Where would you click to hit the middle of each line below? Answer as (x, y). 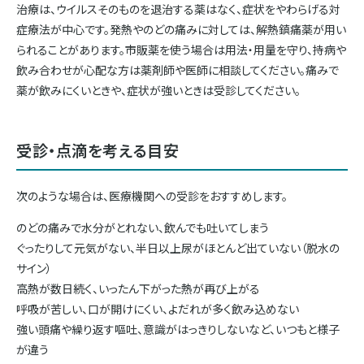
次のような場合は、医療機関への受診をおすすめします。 (152, 196)
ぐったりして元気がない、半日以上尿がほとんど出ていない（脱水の (178, 248)
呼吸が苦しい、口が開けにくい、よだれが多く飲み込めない (158, 309)
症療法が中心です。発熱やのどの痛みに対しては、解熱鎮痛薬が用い (181, 30)
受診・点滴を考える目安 (98, 151)
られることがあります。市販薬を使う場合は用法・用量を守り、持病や (181, 50)
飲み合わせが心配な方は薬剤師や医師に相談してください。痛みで (178, 70)
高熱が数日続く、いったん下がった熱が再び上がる (138, 289)
